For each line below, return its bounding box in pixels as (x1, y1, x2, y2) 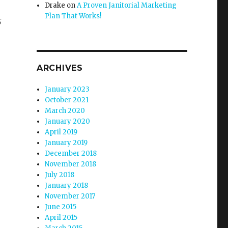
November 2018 (45, 160, 97, 168)
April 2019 (45, 128, 78, 136)
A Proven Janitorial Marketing (77, 1, 177, 10)
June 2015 (45, 203, 77, 211)
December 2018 (45, 149, 97, 158)
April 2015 (45, 213, 78, 222)
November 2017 (45, 192, 96, 201)
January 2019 (45, 138, 88, 147)
